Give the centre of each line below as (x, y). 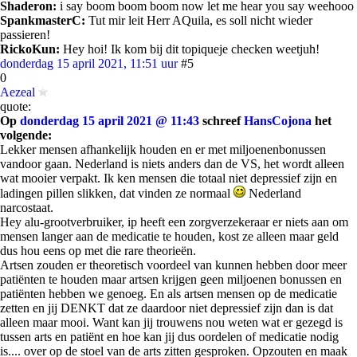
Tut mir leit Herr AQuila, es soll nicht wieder (199, 20)
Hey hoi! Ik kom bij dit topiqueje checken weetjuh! (190, 49)
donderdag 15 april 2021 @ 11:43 (110, 121)
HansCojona (278, 121)
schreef (222, 121)
